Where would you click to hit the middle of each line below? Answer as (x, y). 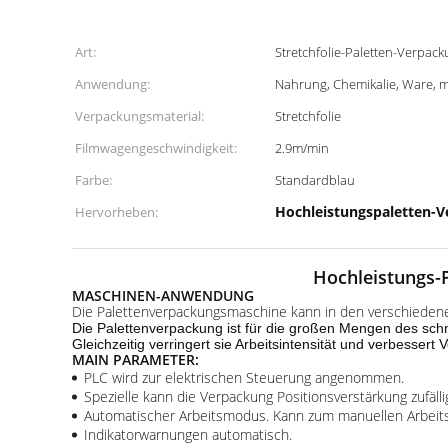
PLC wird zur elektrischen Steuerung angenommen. (244, 377)
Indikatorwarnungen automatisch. (188, 434)
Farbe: (93, 180)
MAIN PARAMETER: (135, 359)
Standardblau (315, 180)
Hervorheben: (116, 212)
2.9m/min (302, 148)
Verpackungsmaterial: (139, 116)
